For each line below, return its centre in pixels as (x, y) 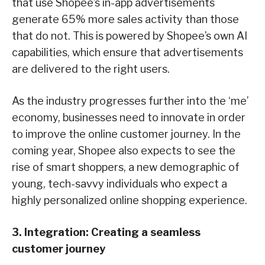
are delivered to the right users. (91, 69)
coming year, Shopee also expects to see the (124, 151)
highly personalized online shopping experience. (130, 201)
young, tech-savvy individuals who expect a (119, 184)
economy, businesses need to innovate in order (129, 118)
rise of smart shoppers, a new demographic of (126, 167)
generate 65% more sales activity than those (125, 20)
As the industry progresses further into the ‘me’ (130, 101)
